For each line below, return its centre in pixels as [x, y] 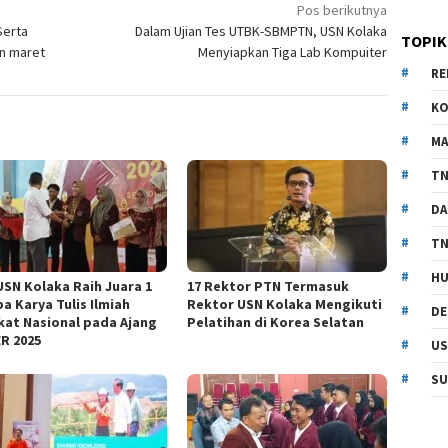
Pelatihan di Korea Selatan [276, 322]
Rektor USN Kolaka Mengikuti [285, 304]
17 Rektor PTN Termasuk [268, 286]
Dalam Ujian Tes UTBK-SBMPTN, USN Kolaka [261, 31]
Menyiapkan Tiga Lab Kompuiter [293, 52]
